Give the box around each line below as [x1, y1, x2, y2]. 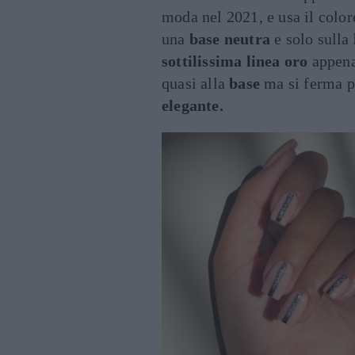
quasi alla [162, 74, 230, 92]
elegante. [162, 97, 223, 114]
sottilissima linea [162, 52, 281, 70]
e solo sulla [270, 30, 353, 48]
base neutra [189, 30, 271, 48]
